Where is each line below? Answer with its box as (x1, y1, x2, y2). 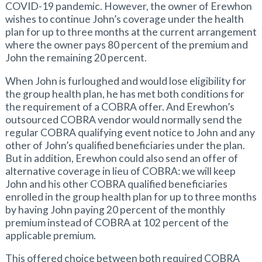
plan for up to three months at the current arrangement (5, 25, 257, 38)
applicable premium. (5, 229, 96, 242)
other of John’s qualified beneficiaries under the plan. (5, 139, 245, 151)
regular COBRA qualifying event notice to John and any (5, 126, 255, 139)
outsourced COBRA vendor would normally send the (5, 113, 242, 126)
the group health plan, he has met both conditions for (5, 87, 244, 100)
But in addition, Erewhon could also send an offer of (5, 151, 238, 164)
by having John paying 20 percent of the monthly (5, 203, 225, 216)
